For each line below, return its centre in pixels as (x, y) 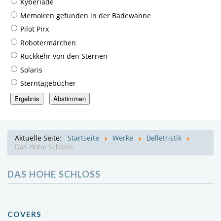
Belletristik (164, 138)
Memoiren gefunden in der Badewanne (86, 15)
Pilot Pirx (35, 29)
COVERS (24, 214)
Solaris (31, 70)
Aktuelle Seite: (40, 138)
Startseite (83, 138)
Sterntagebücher (48, 83)
